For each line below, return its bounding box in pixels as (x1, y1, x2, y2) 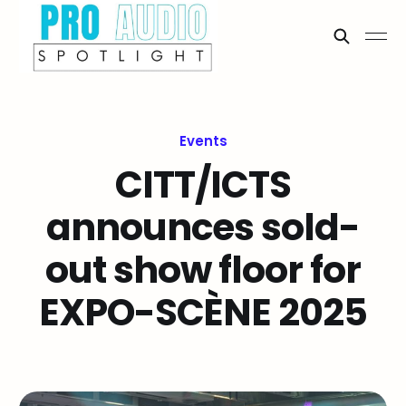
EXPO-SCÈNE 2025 (38, 286, 368, 338)
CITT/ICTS (114, 159, 292, 210)
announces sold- (45, 201, 361, 253)
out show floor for (45, 244, 361, 295)
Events (179, 131, 227, 150)
